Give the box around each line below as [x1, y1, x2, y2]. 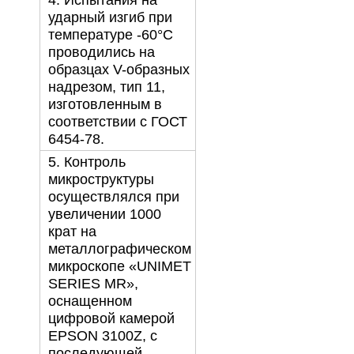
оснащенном [47, 293, 132, 310]
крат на [47, 224, 96, 240]
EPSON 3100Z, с [47, 328, 157, 345]
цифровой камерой [47, 311, 175, 327]
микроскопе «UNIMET [47, 258, 191, 275]
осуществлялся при [47, 189, 179, 205]
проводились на [47, 44, 155, 61]
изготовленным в [47, 96, 162, 113]
